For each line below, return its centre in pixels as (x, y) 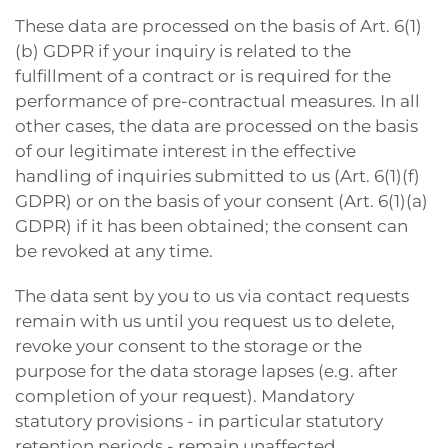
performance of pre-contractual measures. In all (217, 101)
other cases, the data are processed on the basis (216, 126)
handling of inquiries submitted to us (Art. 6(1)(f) (217, 176)
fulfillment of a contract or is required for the (203, 76)
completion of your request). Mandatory (184, 396)
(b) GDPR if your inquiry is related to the (183, 51)
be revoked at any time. (114, 251)
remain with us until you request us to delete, (205, 321)
